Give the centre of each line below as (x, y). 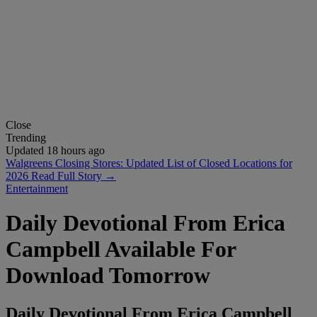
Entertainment (37, 188)
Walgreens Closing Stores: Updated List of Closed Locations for (149, 163)
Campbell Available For (121, 249)
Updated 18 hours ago (55, 150)
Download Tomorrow (108, 276)
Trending (26, 137)
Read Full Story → (74, 175)
